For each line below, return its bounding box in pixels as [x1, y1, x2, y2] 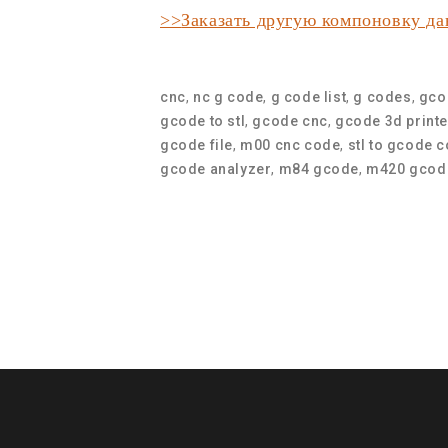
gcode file [160, 137, 233, 154]
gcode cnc [252, 113, 328, 130]
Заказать [181, 10, 252, 31]
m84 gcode [278, 161, 360, 178]
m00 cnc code [240, 137, 341, 154]
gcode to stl [160, 113, 246, 130]
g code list [270, 89, 347, 106]
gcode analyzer [160, 161, 272, 178]
